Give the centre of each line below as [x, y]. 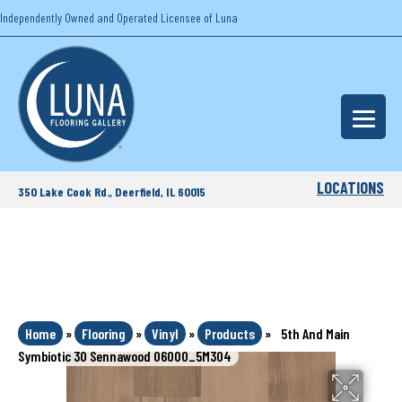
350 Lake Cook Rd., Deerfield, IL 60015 [112, 191]
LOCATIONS [351, 188]
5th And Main [315, 333]
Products [230, 333]
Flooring [104, 333]
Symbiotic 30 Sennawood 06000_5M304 [125, 356]
